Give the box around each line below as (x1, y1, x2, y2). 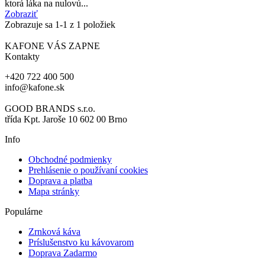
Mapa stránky (28, 186, 79, 196)
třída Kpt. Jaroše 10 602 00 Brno (5, 114, 127, 124)
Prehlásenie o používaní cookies (28, 164, 148, 175)
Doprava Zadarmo (28, 247, 97, 258)
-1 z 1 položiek (60, 19, 115, 30)
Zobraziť (5, 8, 38, 19)
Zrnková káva (28, 226, 80, 237)
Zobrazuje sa (5, 19, 55, 30)
